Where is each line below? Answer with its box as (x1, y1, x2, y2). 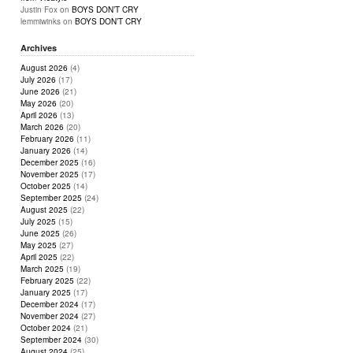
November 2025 (20, 169, 79, 180)
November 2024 (20, 310, 79, 321)
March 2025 (20, 263, 64, 274)
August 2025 (20, 204, 68, 215)
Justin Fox (20, 4, 58, 15)
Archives (20, 42, 57, 54)
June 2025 (20, 228, 60, 239)
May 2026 (20, 98, 57, 109)
